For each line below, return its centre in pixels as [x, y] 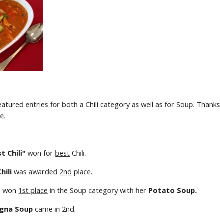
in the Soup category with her [98, 190]
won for [41, 153]
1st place [33, 190]
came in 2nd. [55, 209]
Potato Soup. [173, 190]
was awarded [36, 171]
